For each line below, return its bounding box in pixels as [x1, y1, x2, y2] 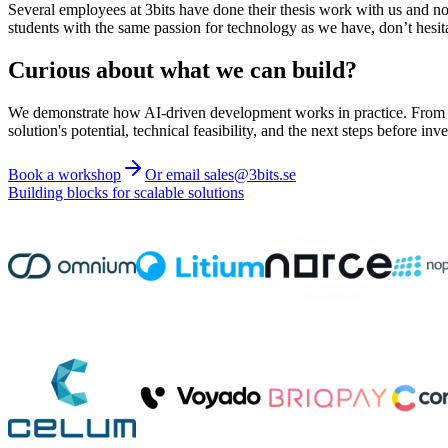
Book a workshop [8, 165, 121, 183]
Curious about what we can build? [8, 56, 357, 83]
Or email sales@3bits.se [145, 165, 296, 183]
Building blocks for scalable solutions [8, 183, 244, 201]
